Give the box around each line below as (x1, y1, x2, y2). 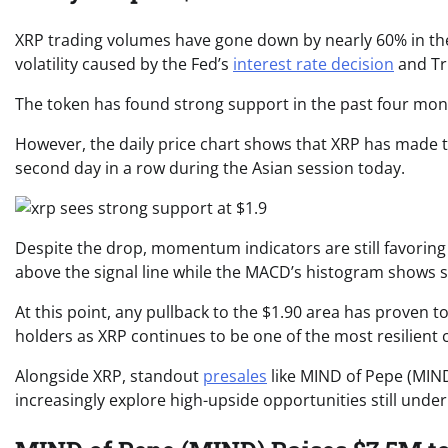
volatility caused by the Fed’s (15, 52, 233, 75)
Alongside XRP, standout (15, 364, 203, 387)
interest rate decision (233, 52, 394, 75)
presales (203, 364, 267, 387)
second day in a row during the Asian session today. (15, 156, 405, 179)
